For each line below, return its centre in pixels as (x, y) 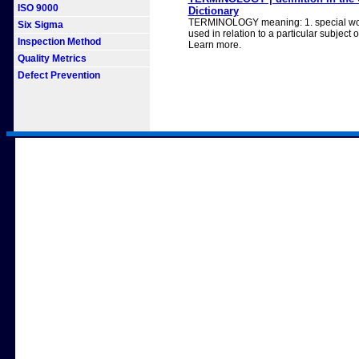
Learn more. (214, 45)
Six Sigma (40, 25)
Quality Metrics (52, 58)
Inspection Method (59, 42)
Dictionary (213, 11)
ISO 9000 (38, 8)
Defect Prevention (59, 75)
